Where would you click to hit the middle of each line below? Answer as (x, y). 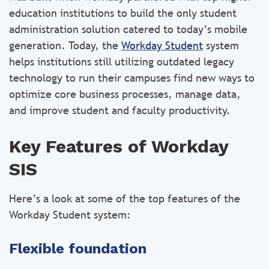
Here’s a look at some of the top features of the (125, 198)
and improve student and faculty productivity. (120, 110)
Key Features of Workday (119, 146)
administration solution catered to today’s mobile (128, 29)
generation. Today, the (65, 45)
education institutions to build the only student (123, 13)
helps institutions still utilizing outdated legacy (122, 62)
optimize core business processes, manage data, (125, 94)
